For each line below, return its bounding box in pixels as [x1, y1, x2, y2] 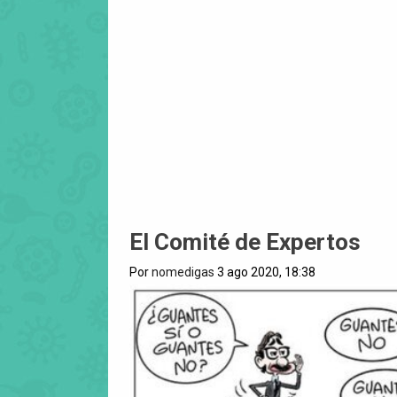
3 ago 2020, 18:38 [214, 265, 315, 280]
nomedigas [152, 265, 214, 280]
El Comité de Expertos [129, 229, 361, 256]
